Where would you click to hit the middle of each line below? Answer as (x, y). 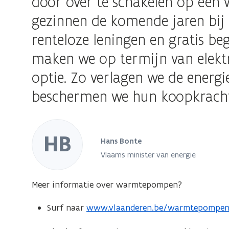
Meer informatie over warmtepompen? (107, 184)
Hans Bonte (121, 141)
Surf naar (67, 207)
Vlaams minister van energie (148, 155)
